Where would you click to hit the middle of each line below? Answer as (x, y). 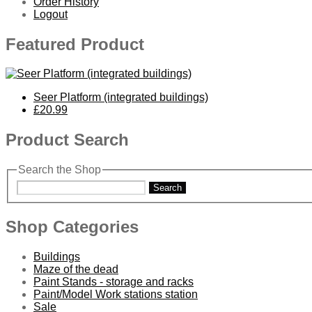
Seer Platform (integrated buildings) (121, 97)
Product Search (67, 140)
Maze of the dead (76, 269)
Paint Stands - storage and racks (114, 281)
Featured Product (75, 44)
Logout (50, 14)
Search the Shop (60, 170)
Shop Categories (72, 226)
